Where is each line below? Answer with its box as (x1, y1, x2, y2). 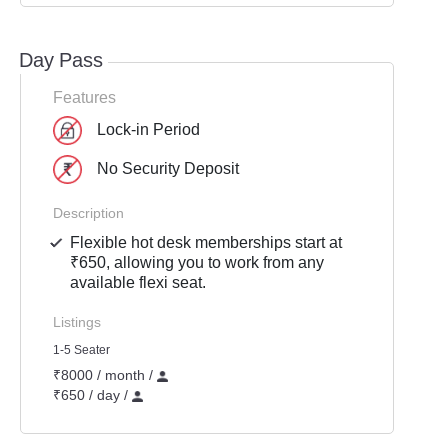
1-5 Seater (53, 342, 110, 358)
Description (53, 204, 124, 222)
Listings (53, 313, 101, 331)
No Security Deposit (97, 157, 239, 179)
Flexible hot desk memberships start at (70, 232, 343, 253)
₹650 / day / (53, 386, 132, 404)
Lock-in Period (97, 118, 200, 140)
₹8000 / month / (53, 366, 157, 384)
